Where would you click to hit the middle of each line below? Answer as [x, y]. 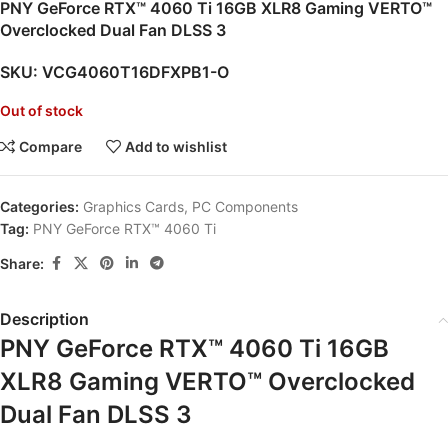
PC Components [245, 206]
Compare [51, 146]
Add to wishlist [176, 146]
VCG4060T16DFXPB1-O [135, 72]
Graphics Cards [133, 206]
